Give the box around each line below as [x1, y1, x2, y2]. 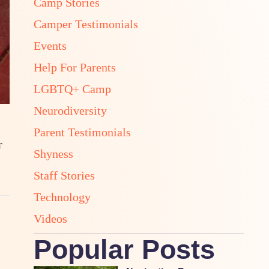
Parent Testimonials [34, 125, 131, 139]
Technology [34, 190, 91, 204]
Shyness [34, 147, 73, 160]
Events [34, 38, 67, 52]
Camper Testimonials [34, 17, 138, 31]
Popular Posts [34, 234, 215, 265]
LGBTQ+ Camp [34, 82, 111, 95]
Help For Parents [34, 60, 116, 74]
